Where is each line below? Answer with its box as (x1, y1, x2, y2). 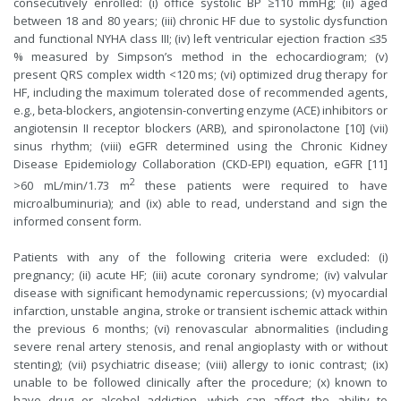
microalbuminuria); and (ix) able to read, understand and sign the (13, 194, 388, 211)
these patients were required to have (134, 176, 388, 193)
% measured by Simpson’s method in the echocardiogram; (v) (13, 47, 388, 64)
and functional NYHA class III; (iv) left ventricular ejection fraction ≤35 (13, 30, 388, 47)
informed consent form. (13, 212, 141, 229)
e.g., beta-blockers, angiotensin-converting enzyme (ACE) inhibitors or (13, 101, 388, 118)
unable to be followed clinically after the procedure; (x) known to (13, 373, 388, 390)
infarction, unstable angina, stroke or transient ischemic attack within (13, 302, 388, 319)
